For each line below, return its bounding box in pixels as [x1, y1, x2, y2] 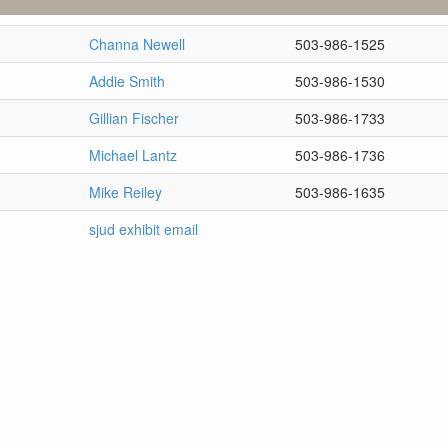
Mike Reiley [89, 181, 162, 202]
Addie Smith [89, 70, 165, 91]
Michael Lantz [89, 144, 177, 165]
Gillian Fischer [89, 107, 179, 128]
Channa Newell [89, 33, 185, 54]
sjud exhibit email [89, 218, 198, 239]
